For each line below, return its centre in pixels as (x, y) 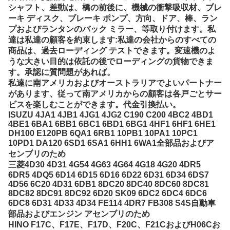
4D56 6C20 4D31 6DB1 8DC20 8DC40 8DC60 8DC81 (109, 184)
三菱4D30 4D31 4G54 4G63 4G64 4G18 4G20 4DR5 (104, 165)
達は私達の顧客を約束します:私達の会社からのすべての (112, 40)
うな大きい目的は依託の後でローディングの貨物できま (111, 61)
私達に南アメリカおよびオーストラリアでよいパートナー (115, 83)
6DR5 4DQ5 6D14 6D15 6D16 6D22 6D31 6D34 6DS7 (109, 175)
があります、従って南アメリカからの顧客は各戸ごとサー (115, 94)
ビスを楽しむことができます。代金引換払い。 (94, 104)
